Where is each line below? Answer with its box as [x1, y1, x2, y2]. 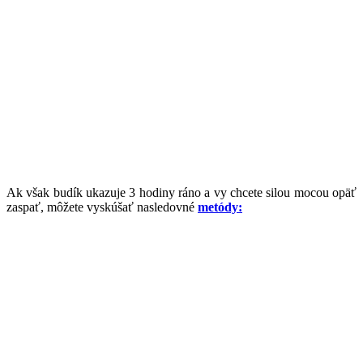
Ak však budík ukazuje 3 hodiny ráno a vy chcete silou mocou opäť [6, 185, 357, 199]
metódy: [198, 199, 242, 214]
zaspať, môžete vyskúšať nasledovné [6, 199, 198, 214]
